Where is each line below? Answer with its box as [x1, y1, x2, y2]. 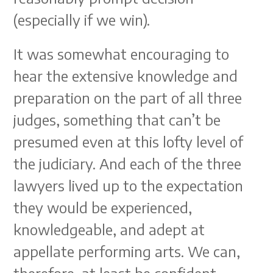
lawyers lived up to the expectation [13, 176, 244, 194]
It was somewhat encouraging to [13, 44, 230, 63]
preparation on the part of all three [13, 88, 243, 107]
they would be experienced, [13, 198, 193, 216]
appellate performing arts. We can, [13, 242, 241, 260]
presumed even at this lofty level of [13, 132, 244, 151]
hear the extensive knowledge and [13, 66, 238, 85]
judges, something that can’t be [13, 110, 221, 129]
